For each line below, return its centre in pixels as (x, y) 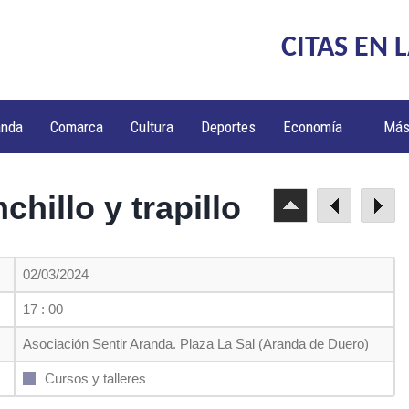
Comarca (77, 127)
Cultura (152, 127)
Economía (313, 127)
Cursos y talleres (95, 378)
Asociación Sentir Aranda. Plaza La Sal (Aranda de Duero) (196, 344)
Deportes (229, 127)
